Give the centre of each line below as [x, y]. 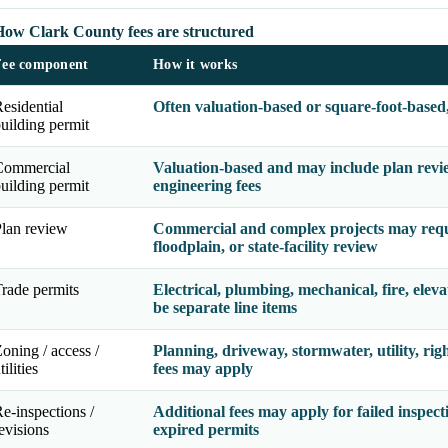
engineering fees [207, 186]
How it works [195, 65]
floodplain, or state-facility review [265, 247]
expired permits [206, 430]
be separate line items [225, 308]
